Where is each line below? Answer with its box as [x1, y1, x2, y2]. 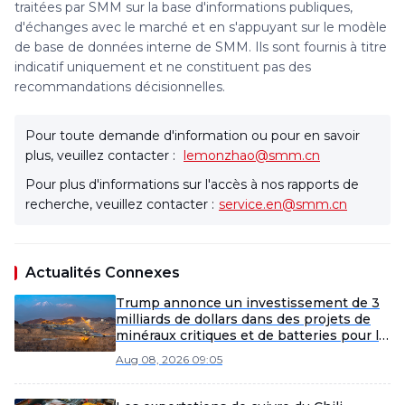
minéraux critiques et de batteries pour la [116, 327, 386, 344]
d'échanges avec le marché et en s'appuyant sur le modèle [14, 19, 387, 35]
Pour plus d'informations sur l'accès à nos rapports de [25, 176, 359, 193]
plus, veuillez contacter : [25, 147, 179, 164]
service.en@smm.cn [219, 196, 347, 212]
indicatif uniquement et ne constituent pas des [14, 59, 311, 75]
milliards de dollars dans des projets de [116, 311, 371, 327]
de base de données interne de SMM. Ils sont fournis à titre [14, 39, 387, 55]
